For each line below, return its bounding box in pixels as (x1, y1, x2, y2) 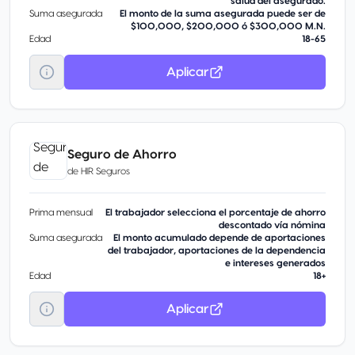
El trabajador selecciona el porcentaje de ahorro (105, 208, 326, 217)
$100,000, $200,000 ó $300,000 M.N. (131, 21, 326, 31)
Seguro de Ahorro (67, 147, 177, 161)
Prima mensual (29, 208, 93, 217)
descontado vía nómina (219, 220, 326, 230)
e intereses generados (225, 258, 326, 268)
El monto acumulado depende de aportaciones (113, 233, 326, 242)
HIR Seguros (81, 166, 130, 176)
